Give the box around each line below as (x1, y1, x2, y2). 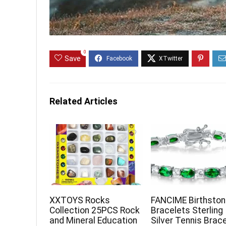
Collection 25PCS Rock (49, 205, 140, 216)
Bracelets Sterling (151, 205, 223, 216)
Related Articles (49, 96, 118, 107)
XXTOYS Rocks (49, 195, 110, 206)
